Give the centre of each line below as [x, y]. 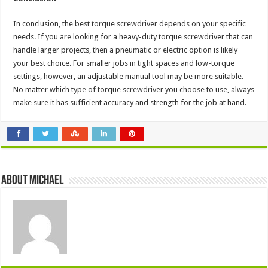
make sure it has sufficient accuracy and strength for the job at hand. [130, 103]
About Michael [33, 181]
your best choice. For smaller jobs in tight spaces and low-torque [124, 63]
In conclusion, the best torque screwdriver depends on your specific [130, 24]
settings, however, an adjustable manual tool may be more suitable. [129, 77]
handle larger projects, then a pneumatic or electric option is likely [126, 50]
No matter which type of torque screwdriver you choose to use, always [134, 90]
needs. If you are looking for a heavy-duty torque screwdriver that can [133, 37]
